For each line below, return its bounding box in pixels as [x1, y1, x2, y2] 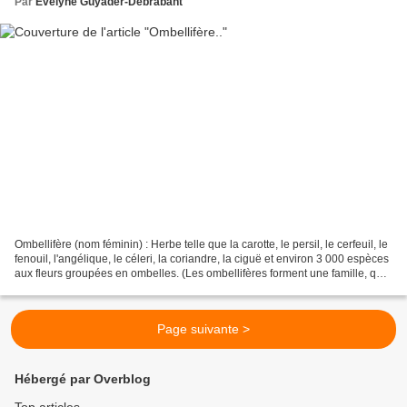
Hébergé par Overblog [15, 372, 151, 387]
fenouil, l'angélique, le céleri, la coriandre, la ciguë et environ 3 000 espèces [15, 253, 389, 266]
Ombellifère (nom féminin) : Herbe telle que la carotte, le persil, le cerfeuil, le [15, 238, 388, 252]
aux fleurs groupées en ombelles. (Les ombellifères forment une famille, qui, [15, 267, 388, 281]
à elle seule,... [15, 282, 83, 295]
